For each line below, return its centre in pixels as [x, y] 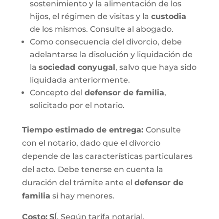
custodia [168, 16]
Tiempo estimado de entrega [81, 130]
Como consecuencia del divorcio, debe [106, 42]
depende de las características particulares [107, 156]
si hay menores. [82, 196]
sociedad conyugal [77, 67]
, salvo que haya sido [156, 67]
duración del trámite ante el [78, 183]
